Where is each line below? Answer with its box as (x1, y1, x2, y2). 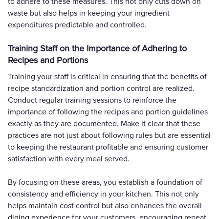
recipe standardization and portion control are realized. (8, 83, 195, 93)
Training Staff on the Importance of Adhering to (8, 43, 187, 54)
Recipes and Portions (8, 54, 88, 66)
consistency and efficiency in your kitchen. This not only (8, 189, 199, 199)
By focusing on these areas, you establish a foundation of (8, 177, 202, 187)
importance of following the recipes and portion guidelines (8, 107, 208, 117)
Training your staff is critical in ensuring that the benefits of (8, 71, 207, 82)
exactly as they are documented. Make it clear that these (8, 118, 200, 129)
